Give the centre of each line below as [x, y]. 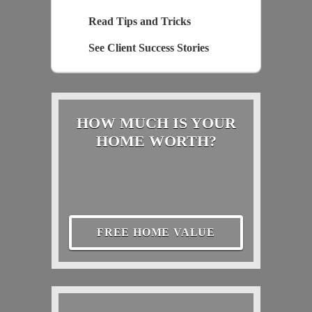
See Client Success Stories [148, 47]
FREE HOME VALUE [156, 232]
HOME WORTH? [156, 141]
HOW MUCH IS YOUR [156, 123]
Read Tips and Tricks [139, 21]
